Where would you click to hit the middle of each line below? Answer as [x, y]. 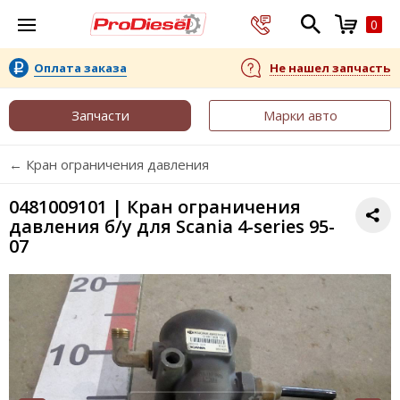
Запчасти [100, 115]
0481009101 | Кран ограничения [155, 207]
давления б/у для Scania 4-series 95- [172, 226]
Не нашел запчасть [330, 67]
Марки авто [300, 115]
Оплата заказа [80, 67]
